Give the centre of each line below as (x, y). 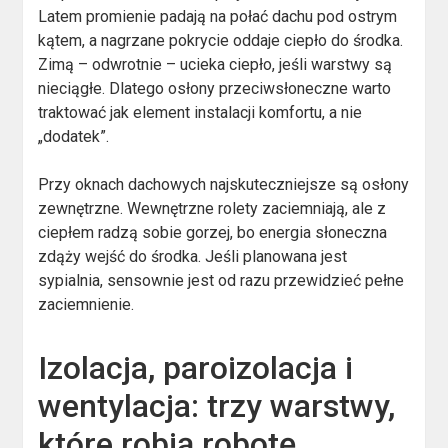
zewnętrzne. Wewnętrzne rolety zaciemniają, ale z (212, 208)
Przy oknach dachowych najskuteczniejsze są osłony (224, 184)
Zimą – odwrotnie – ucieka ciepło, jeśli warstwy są (215, 64)
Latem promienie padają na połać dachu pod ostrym (218, 16)
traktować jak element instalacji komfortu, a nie (200, 112)
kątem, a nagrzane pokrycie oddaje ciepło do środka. (221, 40)
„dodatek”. (74, 136)
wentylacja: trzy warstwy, (217, 405)
